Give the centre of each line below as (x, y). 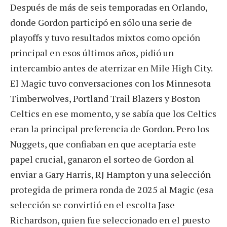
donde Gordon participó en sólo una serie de (101, 23)
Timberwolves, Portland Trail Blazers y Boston (105, 99)
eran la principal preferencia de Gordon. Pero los (110, 129)
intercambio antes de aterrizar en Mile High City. (111, 68)
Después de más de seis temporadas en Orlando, (109, 7)
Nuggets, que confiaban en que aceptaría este (103, 144)
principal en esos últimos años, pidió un (92, 53)
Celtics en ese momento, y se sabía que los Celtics (113, 114)
